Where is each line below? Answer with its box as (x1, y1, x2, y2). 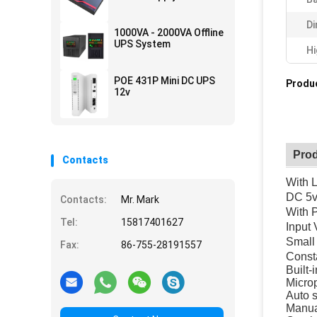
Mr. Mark (121, 194, 159, 205)
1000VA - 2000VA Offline (114, 27, 224, 38)
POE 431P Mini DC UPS (114, 75, 215, 86)
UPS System (135, 38, 171, 50)
